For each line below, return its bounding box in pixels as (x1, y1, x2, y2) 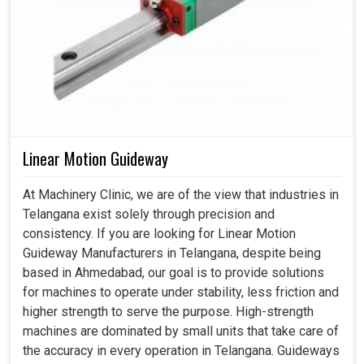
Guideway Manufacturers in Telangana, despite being (23, 245, 321, 262)
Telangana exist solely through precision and (23, 206, 275, 223)
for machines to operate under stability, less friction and (23, 284, 339, 301)
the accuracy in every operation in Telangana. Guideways (23, 343, 340, 359)
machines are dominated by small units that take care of (23, 323, 339, 340)
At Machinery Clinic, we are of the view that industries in (23, 187, 339, 203)
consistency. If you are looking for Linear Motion (23, 226, 296, 242)
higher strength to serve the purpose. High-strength (23, 304, 314, 320)
